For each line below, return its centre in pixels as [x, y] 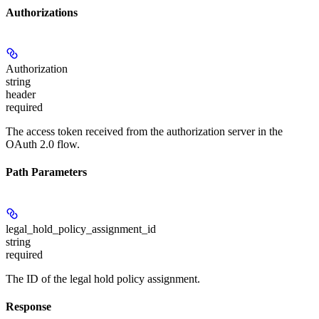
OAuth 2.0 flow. [43, 145]
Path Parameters [46, 172]
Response [28, 306]
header [21, 95]
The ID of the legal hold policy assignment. [103, 278]
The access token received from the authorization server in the [144, 132]
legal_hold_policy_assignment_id [81, 229]
